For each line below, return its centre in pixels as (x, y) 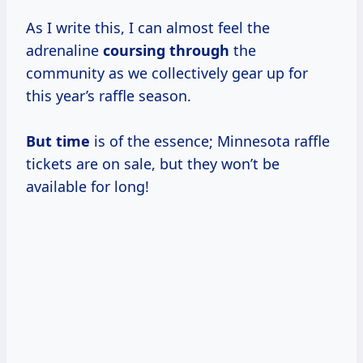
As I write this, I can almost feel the (148, 28)
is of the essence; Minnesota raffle (210, 141)
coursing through (166, 51)
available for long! (88, 187)
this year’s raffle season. (109, 96)
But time (58, 141)
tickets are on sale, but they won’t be (153, 164)
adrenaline (64, 51)
